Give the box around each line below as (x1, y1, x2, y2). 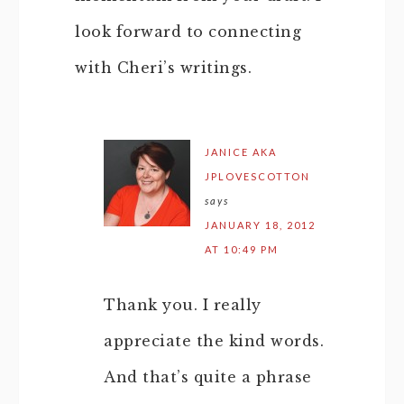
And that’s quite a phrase (104, 368, 312, 386)
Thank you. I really (104, 296, 262, 314)
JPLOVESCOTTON (205, 170, 310, 182)
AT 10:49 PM (205, 243, 279, 255)
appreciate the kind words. (104, 332, 324, 350)
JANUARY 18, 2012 (205, 219, 316, 231)
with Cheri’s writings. (75, 59, 252, 77)
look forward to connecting (75, 23, 301, 41)
